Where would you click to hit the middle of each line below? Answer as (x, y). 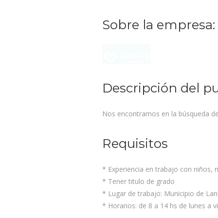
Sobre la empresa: (158, 25)
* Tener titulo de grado (138, 182)
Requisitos (135, 144)
